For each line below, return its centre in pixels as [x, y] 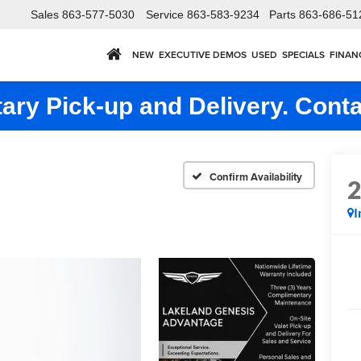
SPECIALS [303, 55]
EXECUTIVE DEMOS [203, 55]
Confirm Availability [256, 176]
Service [165, 15]
